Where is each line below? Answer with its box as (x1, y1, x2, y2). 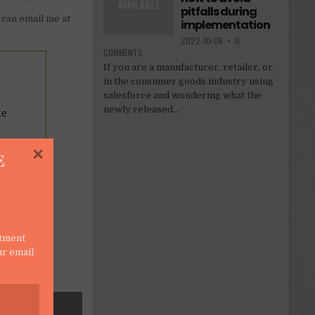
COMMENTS (103, 46, 143, 59)
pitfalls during (180, 4, 257, 20)
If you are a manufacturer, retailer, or (103, 62, 273, 73)
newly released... (103, 104, 179, 115)
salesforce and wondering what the (103, 90, 262, 101)
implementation (180, 17, 270, 34)
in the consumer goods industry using (103, 76, 274, 87)
